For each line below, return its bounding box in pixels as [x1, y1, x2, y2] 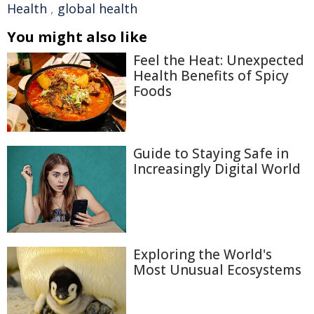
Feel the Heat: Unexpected [133, 51, 304, 69]
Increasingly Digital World [133, 160, 301, 179]
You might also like [7, 27, 147, 46]
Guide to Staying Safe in [133, 144, 289, 163]
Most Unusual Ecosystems [133, 260, 301, 279]
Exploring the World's [133, 245, 272, 264]
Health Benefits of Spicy [133, 67, 289, 85]
